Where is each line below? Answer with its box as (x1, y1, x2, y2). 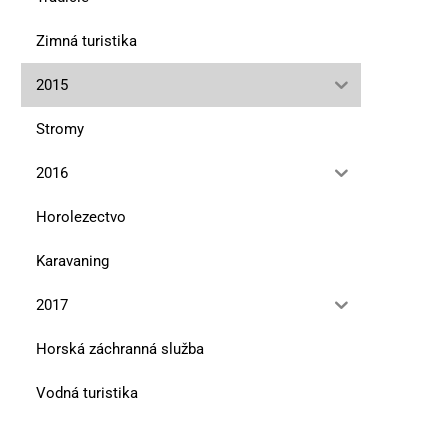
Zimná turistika (36, 31, 137, 50)
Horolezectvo (36, 207, 126, 226)
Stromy (36, 119, 84, 138)
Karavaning (36, 251, 109, 270)
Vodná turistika (36, 383, 138, 402)
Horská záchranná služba (36, 339, 204, 358)
